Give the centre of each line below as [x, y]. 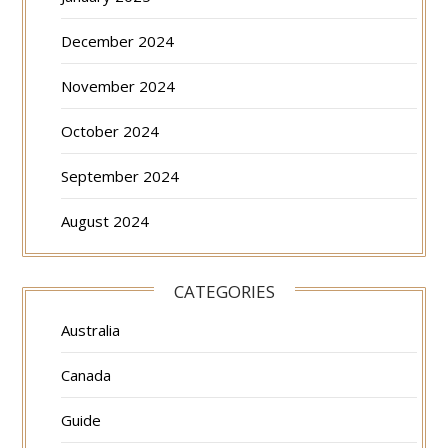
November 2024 [118, 85]
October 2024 [110, 130]
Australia [91, 329]
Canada [86, 374]
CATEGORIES [224, 291]
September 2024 [120, 175]
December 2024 [118, 40]
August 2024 [105, 220]
